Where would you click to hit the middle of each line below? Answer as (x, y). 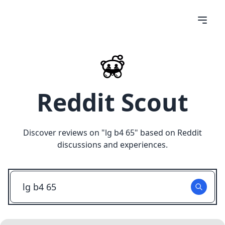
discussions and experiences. (113, 145)
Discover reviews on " (64, 133)
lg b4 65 (120, 133)
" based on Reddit (168, 133)
